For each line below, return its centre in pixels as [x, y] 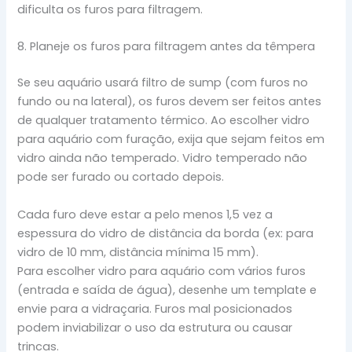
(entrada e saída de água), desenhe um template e [167, 290]
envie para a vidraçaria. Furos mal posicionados [155, 308]
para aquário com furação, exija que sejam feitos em [171, 139]
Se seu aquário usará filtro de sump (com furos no [163, 83]
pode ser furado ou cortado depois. [121, 177]
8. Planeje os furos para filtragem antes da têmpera [167, 47]
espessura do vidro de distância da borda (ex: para [166, 233]
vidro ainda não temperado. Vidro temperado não [163, 158]
